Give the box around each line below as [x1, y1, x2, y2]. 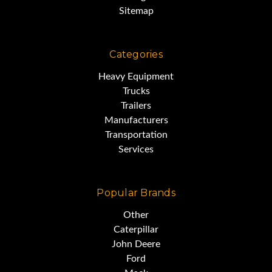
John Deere [112, 239, 160, 249]
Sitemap [118, 5, 154, 16]
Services [118, 144, 154, 154]
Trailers [121, 100, 151, 110]
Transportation [104, 129, 168, 140]
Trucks [122, 86, 150, 96]
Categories [109, 48, 163, 60]
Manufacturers [104, 115, 168, 125]
